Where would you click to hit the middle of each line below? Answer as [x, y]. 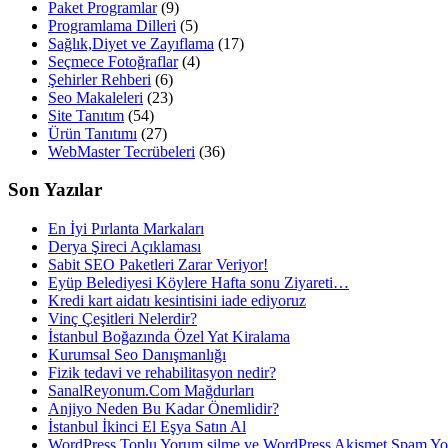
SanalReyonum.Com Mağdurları [151, 390]
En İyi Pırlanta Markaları [126, 228]
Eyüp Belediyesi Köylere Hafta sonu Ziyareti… [198, 282]
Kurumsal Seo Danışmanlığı [137, 354]
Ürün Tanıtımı [92, 133]
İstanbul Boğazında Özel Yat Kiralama [169, 336]
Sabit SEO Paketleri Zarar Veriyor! [158, 264]
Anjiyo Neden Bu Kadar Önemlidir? [163, 408]
